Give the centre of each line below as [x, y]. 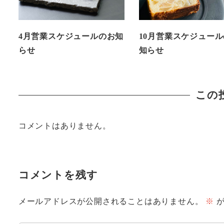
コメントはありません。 [64, 126]
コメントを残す [58, 175]
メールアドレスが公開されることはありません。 [111, 201]
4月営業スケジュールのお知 [71, 36]
